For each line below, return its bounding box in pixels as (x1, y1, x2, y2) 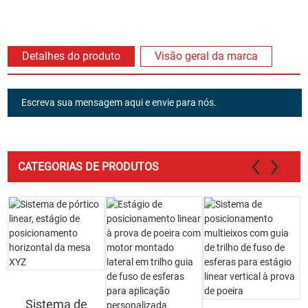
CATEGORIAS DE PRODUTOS (18, 159, 159, 173)
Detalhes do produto (22, 49, 121, 63)
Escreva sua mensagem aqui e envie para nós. (21, 96, 217, 108)
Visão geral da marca (155, 49, 258, 63)
